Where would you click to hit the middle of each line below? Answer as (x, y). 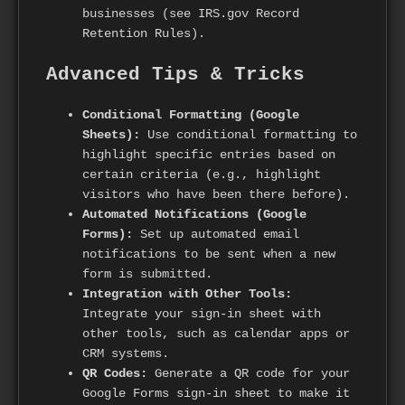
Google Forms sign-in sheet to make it (216, 394)
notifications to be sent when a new (209, 254)
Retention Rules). (144, 34)
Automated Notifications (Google (194, 215)
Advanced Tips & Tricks (175, 74)
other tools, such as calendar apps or (216, 334)
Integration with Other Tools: (187, 294)
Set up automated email (216, 235)
